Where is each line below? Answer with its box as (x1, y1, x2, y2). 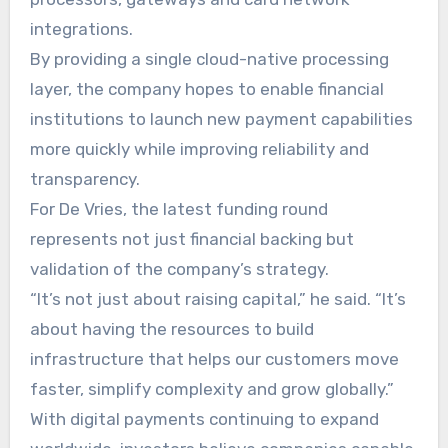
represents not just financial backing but (29, 228, 354, 249)
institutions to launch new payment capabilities (29, 108, 413, 129)
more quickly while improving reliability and (29, 138, 369, 159)
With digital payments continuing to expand (29, 408, 379, 429)
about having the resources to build (29, 318, 314, 339)
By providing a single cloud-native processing (29, 48, 389, 69)
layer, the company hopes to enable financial (29, 78, 384, 99)
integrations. (29, 18, 133, 39)
